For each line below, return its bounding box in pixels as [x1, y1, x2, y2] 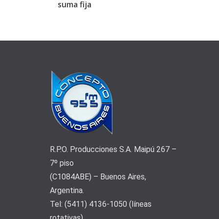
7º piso [50, 158, 74, 168]
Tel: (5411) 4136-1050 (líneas [50, 199, 152, 209]
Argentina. [50, 186, 84, 196]
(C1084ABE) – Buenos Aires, [50, 172, 146, 182]
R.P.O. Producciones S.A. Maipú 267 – [50, 145, 176, 154]
